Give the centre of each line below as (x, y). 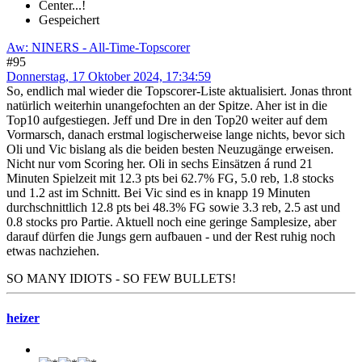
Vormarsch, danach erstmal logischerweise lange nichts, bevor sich (176, 134)
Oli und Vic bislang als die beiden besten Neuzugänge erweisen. (170, 149)
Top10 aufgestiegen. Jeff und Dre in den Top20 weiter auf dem (167, 120)
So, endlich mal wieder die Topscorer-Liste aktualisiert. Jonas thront (179, 90)
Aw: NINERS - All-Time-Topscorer (98, 47)
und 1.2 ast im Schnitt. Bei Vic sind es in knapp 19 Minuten (158, 192)
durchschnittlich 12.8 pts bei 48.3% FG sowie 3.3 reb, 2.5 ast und (173, 207)
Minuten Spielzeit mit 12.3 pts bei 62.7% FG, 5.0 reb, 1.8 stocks (170, 178)
